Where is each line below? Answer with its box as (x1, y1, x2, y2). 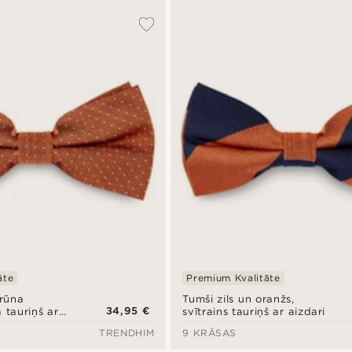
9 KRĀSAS (182, 326, 236, 339)
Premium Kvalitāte (186, 271, 280, 284)
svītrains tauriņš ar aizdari (182, 305, 326, 317)
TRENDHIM (99, 326, 155, 339)
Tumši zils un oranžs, (182, 292, 295, 305)
